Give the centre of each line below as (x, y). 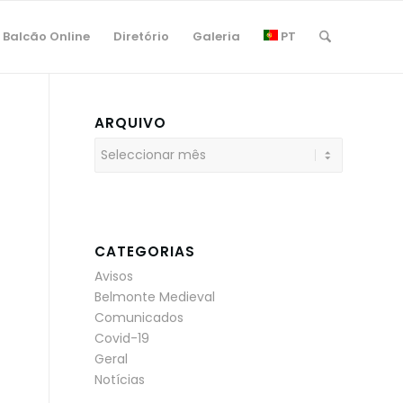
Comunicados (139, 318)
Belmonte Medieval (155, 297)
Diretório (141, 36)
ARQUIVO (131, 123)
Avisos (114, 276)
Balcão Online (46, 36)
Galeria (216, 36)
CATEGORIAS (145, 251)
